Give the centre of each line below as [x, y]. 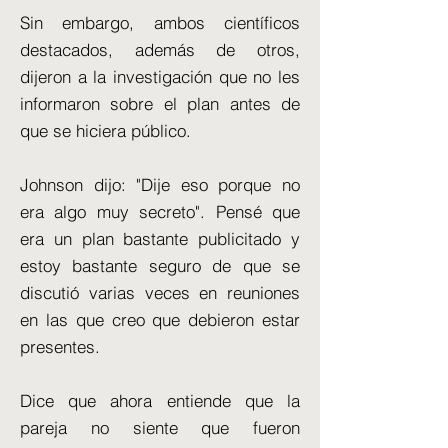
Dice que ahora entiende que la [160, 400]
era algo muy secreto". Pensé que [160, 211]
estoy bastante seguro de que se [160, 265]
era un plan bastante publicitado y [160, 238]
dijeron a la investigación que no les [160, 76]
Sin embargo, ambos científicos [160, 22]
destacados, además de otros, [160, 49]
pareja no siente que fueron [160, 427]
